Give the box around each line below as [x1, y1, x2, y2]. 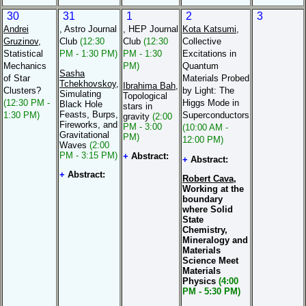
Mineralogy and [182, 234, 248, 245]
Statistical [3, 48, 43, 59]
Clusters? [3, 85, 41, 96]
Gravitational [59, 129, 109, 140]
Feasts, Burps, [59, 109, 118, 120]
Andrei [3, 23, 29, 34]
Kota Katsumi [182, 23, 236, 34]
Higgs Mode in [182, 97, 239, 108]
